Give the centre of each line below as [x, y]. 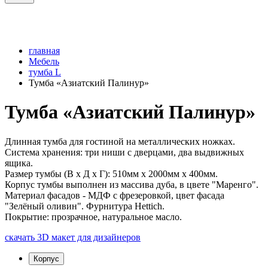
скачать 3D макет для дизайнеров [73, 237]
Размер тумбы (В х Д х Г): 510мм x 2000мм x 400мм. [111, 173]
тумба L [45, 72]
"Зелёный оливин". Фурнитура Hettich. [85, 206]
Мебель [44, 61]
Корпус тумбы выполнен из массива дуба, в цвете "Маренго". [132, 184]
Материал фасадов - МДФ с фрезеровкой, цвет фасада [115, 195]
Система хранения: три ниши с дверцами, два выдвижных [124, 152]
